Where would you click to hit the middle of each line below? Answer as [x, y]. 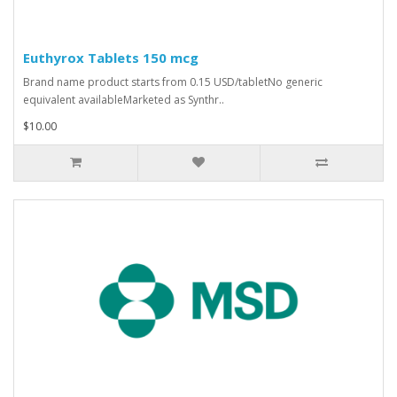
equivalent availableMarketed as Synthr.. [124, 99]
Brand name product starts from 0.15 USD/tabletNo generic [173, 82]
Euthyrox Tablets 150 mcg [111, 57]
